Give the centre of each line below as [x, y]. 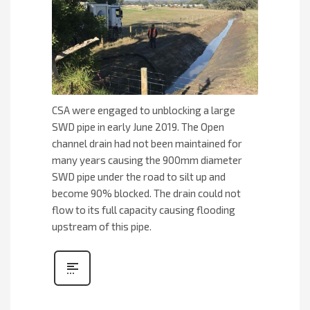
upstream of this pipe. [102, 226]
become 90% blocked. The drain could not [146, 193]
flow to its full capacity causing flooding [144, 209]
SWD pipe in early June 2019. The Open [138, 126]
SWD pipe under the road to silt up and [139, 176]
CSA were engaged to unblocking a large [144, 110]
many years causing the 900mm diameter [147, 159]
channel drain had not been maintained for [147, 143]
